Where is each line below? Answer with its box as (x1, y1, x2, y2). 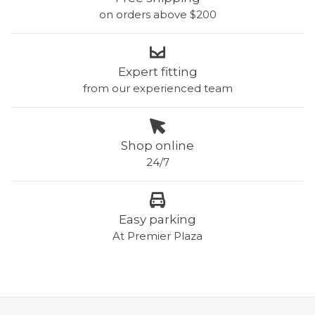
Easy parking (119, 212, 196, 226)
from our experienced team (82, 82, 233, 95)
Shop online (121, 139, 194, 153)
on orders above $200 (98, 8, 217, 21)
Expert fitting (117, 65, 198, 79)
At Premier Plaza (112, 229, 202, 243)
